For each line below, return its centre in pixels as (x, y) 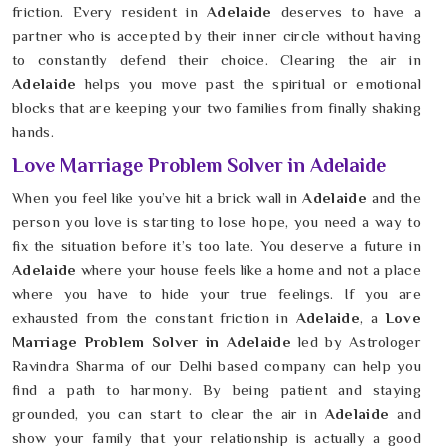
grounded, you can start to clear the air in (168, 414)
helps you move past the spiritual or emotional (248, 84)
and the (393, 198)
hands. (33, 132)
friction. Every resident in (105, 12)
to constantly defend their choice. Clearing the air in (216, 60)
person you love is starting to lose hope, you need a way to (216, 222)
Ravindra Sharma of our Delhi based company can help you (216, 366)
